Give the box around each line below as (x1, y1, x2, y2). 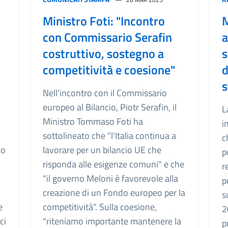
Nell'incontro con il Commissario (43, 86, 167, 100)
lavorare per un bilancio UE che (43, 143, 161, 157)
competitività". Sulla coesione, (43, 200, 157, 214)
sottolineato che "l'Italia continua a (43, 129, 176, 142)
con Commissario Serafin (43, 28, 172, 46)
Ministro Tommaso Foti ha (43, 115, 143, 128)
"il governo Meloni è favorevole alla (43, 172, 178, 185)
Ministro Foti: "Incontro (43, 12, 165, 30)
